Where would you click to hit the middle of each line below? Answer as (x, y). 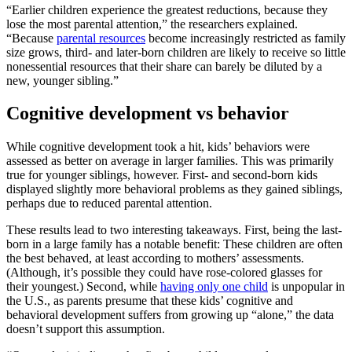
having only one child (214, 287)
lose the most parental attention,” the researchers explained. (152, 24)
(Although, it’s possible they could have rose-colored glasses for (164, 273)
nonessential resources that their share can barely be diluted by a (164, 66)
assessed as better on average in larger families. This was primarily (170, 161)
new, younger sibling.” (62, 80)
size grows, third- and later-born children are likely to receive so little (176, 52)
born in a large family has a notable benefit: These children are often (174, 244)
